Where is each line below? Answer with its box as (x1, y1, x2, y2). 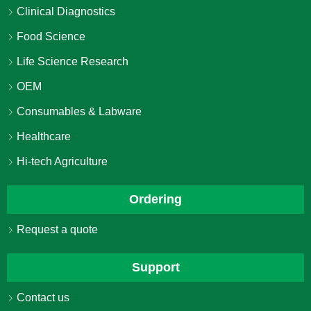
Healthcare (14, 131, 71, 143)
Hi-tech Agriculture (14, 155, 108, 168)
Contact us (14, 292, 69, 304)
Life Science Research (14, 56, 128, 68)
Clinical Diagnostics (14, 6, 115, 18)
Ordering (129, 192, 182, 207)
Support (131, 260, 180, 275)
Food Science (14, 31, 85, 43)
